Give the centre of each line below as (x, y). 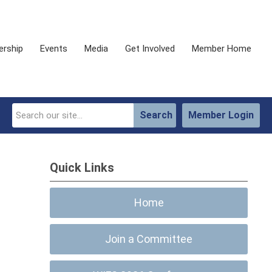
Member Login (221, 115)
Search (156, 115)
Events (54, 49)
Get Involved (150, 49)
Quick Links (82, 168)
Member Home (222, 49)
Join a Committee (149, 239)
